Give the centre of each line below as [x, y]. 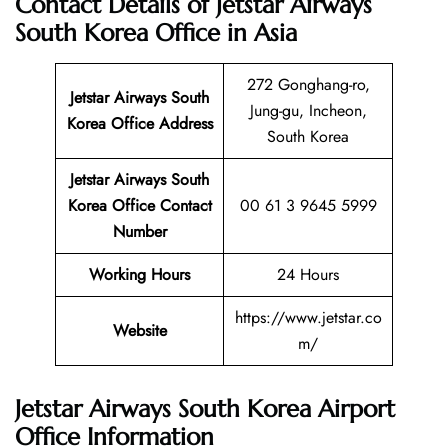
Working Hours [139, 275]
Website [139, 331]
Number [139, 232]
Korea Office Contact [139, 206]
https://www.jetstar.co [308, 318]
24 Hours [308, 275]
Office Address [159, 124]
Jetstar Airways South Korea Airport [205, 409]
